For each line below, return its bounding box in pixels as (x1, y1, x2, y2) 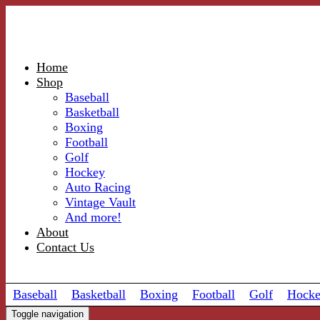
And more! (65, 210, 121, 224)
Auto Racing (65, 180, 131, 194)
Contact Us (36, 240, 94, 254)
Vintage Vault (65, 195, 136, 209)
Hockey (65, 165, 105, 179)
